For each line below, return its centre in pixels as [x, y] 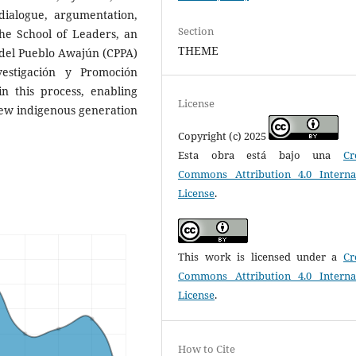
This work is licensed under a [261, 257]
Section [196, 31]
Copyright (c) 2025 [224, 136]
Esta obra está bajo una [261, 155]
